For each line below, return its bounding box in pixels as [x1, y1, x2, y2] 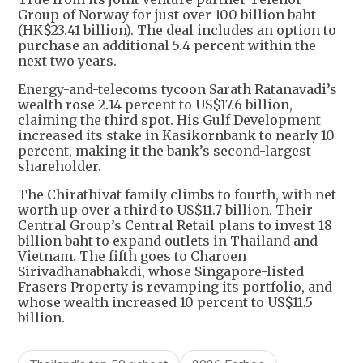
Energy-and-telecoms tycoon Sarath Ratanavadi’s [18, 81, 337, 98]
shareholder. [18, 158, 101, 175]
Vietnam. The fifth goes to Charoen [18, 248, 246, 265]
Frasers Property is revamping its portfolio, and [18, 279, 332, 296]
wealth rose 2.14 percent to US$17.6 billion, [18, 96, 293, 113]
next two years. [18, 53, 117, 70]
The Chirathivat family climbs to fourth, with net [18, 186, 336, 203]
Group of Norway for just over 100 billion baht [18, 6, 316, 23]
